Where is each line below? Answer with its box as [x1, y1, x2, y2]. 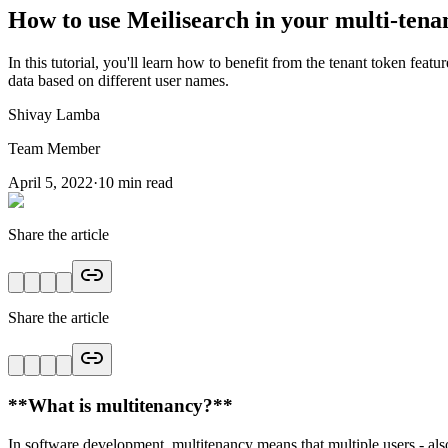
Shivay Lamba [8, 106, 100, 124]
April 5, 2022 [8, 174, 93, 192]
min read [114, 174, 173, 192]
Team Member [8, 140, 100, 158]
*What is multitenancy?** [18, 395, 233, 417]
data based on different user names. [8, 72, 229, 90]
